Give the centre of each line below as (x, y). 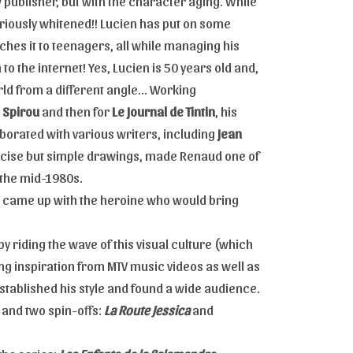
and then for (76, 111)
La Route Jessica (147, 309)
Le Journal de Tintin (163, 111)
